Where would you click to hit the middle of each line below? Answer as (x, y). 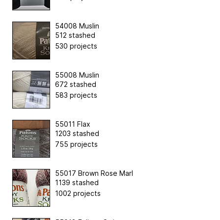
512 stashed (75, 35)
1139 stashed (77, 182)
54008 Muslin (77, 26)
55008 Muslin (77, 75)
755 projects (76, 144)
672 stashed (76, 84)
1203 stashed (77, 133)
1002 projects (78, 193)
